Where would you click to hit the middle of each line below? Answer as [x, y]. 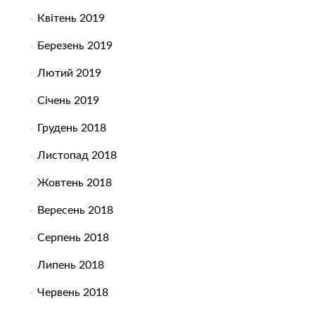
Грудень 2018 [71, 128]
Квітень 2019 [71, 19]
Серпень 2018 [73, 238]
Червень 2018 [72, 293]
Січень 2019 [68, 101]
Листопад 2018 [77, 156]
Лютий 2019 [69, 73]
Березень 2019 [75, 46]
